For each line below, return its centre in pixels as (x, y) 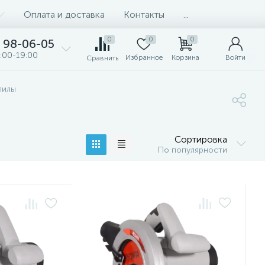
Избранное (144, 57)
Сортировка (201, 139)
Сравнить (102, 58)
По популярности (193, 150)
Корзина (185, 57)
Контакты (144, 14)
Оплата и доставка (64, 14)
